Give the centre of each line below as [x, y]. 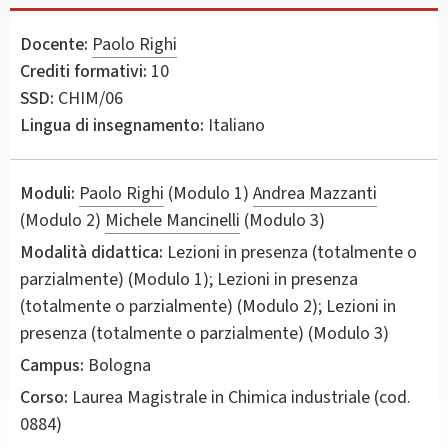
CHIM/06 [88, 98]
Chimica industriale [299, 397]
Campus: [52, 365]
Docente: [54, 44]
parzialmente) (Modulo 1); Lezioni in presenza [189, 279]
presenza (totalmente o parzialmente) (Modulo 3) [204, 333]
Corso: [44, 397]
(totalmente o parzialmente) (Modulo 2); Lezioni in [208, 306]
